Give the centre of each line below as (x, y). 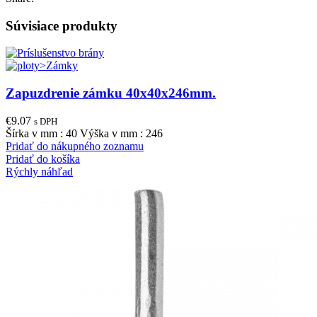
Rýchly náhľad (39, 171)
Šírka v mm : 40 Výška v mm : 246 (84, 133)
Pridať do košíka (43, 158)
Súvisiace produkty (62, 25)
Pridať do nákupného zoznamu (75, 146)
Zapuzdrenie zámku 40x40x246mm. (111, 93)
